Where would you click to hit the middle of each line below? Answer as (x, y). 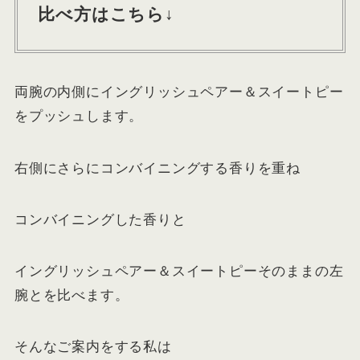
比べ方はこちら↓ (106, 14)
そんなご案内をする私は (93, 346)
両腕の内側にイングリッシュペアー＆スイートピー (179, 92)
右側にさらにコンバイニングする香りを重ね (157, 168)
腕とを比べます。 (72, 295)
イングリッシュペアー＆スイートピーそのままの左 (179, 271)
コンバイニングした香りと (100, 219)
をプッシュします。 (79, 117)
